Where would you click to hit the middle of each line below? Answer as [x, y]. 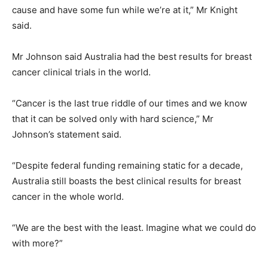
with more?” [37, 243]
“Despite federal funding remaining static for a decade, [127, 165]
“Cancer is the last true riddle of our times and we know [130, 103]
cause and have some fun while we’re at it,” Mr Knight [125, 10]
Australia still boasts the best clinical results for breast [127, 181]
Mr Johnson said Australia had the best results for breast [132, 56]
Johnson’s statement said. [67, 134]
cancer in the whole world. [68, 196]
